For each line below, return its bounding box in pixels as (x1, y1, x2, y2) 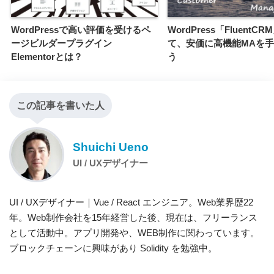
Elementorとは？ (11, 51, 83, 62)
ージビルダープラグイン (11, 37, 112, 48)
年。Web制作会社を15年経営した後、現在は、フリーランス (9, 212, 257, 223)
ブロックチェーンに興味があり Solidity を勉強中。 (9, 242, 217, 253)
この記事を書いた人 (17, 100, 105, 111)
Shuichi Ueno (73, 141, 149, 154)
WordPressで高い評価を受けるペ (11, 24, 150, 35)
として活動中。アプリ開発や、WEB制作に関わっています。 (9, 227, 259, 238)
